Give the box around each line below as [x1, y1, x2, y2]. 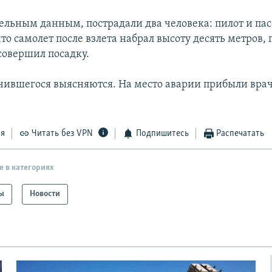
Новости [30, 189, 61, 199]
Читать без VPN [32, 129, 93, 139]
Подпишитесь [135, 129, 189, 139]
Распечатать [216, 129, 265, 139]
